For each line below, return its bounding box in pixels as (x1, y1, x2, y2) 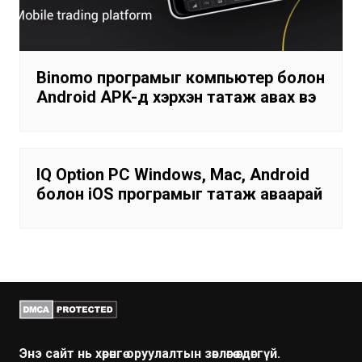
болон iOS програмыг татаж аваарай (36, 184, 322, 204)
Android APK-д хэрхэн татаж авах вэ (36, 87, 316, 107)
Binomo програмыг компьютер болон (36, 68, 325, 88)
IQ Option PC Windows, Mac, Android (36, 165, 309, 185)
